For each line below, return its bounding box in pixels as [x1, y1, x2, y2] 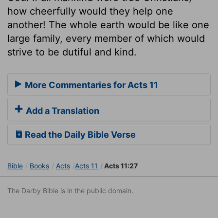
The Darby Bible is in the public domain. [7, 186, 133, 195]
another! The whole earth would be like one [7, 18, 209, 31]
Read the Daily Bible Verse [23, 129, 136, 140]
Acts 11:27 [103, 162, 138, 170]
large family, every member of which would [7, 32, 205, 44]
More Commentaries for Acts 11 [23, 80, 158, 91]
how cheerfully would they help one [7, 5, 173, 17]
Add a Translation [24, 106, 99, 116]
